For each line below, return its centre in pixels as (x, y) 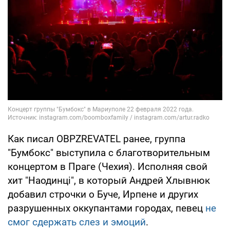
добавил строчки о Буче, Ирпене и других (103, 194)
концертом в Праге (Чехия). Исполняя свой (108, 166)
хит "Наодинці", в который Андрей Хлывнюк (109, 180)
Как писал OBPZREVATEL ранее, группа (97, 139)
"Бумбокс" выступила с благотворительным (109, 152)
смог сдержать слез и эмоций (77, 222)
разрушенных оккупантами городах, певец (107, 208)
